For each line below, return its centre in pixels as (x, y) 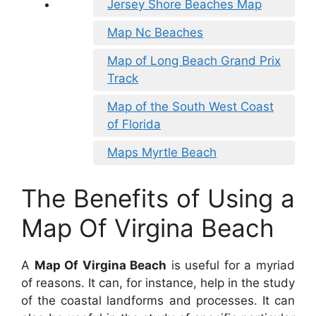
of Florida (134, 124)
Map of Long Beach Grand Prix (194, 61)
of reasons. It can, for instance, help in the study (158, 282)
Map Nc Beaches (155, 33)
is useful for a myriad (231, 265)
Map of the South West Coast (190, 107)
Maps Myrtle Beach (162, 153)
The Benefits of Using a (158, 198)
